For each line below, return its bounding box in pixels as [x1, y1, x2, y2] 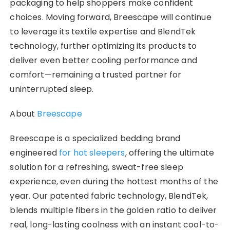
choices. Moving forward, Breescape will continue [10, 11, 212, 23]
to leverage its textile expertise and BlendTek [10, 25, 196, 37]
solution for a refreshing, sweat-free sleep [10, 161, 183, 173]
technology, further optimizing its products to [10, 40, 197, 52]
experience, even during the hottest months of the [10, 175, 218, 187]
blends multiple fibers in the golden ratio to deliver [10, 204, 217, 216]
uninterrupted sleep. [10, 83, 94, 95]
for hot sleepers [59, 146, 125, 159]
